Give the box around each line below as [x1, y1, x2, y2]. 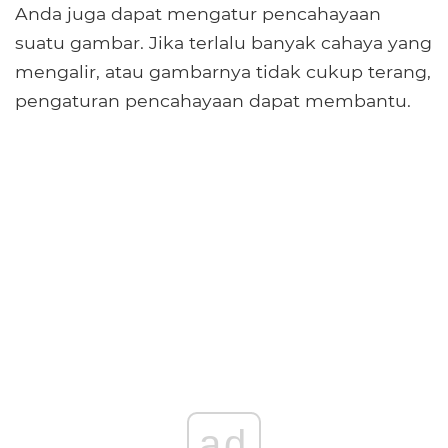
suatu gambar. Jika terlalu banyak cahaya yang [15, 32, 432, 54]
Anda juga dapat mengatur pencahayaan [15, 3, 381, 25]
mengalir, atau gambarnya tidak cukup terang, [15, 61, 431, 83]
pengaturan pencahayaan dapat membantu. [15, 90, 411, 112]
